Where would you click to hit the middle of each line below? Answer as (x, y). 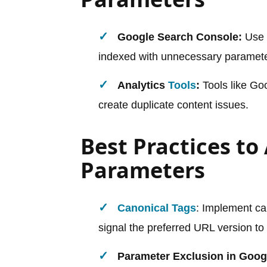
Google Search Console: (180, 37)
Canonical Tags (157, 208)
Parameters (143, 170)
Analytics (143, 85)
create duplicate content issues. (173, 105)
